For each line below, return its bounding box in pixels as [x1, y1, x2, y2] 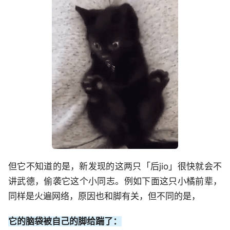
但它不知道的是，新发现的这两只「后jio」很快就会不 [8, 161, 222, 171]
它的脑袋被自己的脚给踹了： [8, 216, 122, 226]
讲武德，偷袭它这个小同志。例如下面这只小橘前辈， [8, 176, 222, 186]
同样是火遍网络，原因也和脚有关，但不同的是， [8, 191, 200, 201]
